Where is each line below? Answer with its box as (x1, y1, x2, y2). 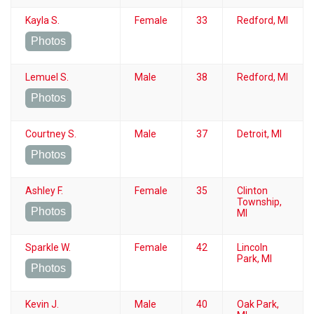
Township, (237, 196, 282, 207)
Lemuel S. (25, 71, 69, 83)
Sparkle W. (25, 241, 71, 253)
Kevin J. (25, 298, 59, 310)
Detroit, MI (237, 128, 282, 139)
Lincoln (237, 241, 268, 253)
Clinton (237, 184, 268, 196)
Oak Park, (237, 298, 279, 310)
